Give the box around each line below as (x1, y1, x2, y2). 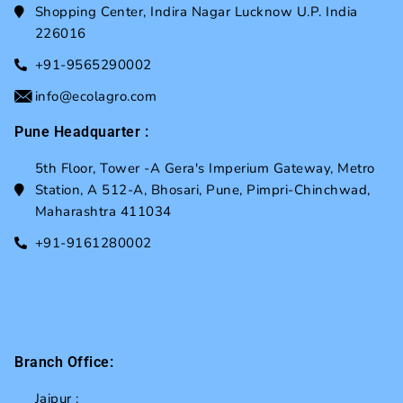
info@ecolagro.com (34, 87, 157, 106)
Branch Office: (14, 354, 113, 372)
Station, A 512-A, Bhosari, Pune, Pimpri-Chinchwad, (34, 181, 371, 200)
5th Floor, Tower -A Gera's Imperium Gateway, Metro (34, 159, 375, 178)
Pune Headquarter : (14, 123, 148, 141)
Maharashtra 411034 (34, 202, 172, 221)
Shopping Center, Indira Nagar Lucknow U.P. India (34, 3, 358, 22)
